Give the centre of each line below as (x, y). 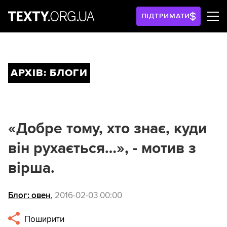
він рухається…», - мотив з (102, 148)
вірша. (31, 168)
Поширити (44, 219)
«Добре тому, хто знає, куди (107, 128)
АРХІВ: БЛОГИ (49, 73)
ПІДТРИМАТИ (166, 16)
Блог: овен (29, 196)
